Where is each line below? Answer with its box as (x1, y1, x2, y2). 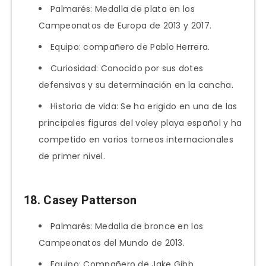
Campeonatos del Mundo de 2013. (39, 236, 185, 249)
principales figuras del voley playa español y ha (39, 117, 242, 129)
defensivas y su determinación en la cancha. (39, 79, 233, 91)
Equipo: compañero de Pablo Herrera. (50, 41, 210, 53)
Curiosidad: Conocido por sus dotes (50, 62, 204, 75)
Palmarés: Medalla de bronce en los (50, 220, 204, 232)
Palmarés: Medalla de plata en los (50, 3, 195, 15)
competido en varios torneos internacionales (39, 134, 233, 146)
